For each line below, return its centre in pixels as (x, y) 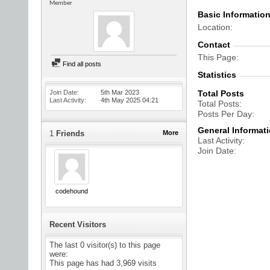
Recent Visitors (78, 225)
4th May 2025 (121, 100)
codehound (71, 191)
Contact (214, 45)
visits (146, 263)
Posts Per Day (225, 114)
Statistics (217, 75)
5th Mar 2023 (120, 92)
